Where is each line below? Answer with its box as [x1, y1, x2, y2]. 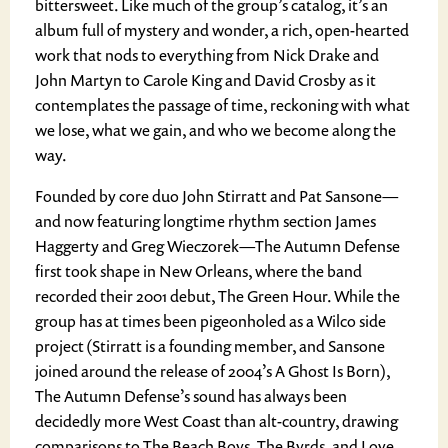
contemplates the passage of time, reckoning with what [35, 94, 410, 116]
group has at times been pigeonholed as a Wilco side [35, 310, 386, 332]
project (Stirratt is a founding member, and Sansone [35, 335, 385, 357]
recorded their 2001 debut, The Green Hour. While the [35, 285, 400, 307]
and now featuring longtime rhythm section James [35, 210, 376, 232]
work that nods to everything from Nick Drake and [35, 44, 379, 66]
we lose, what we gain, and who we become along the [35, 119, 396, 141]
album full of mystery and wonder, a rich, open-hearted [35, 19, 409, 41]
